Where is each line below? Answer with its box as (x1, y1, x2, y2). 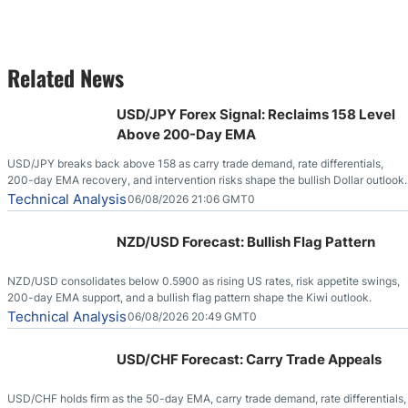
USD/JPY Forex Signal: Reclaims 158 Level (117, 105, 395, 123)
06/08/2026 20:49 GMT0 (127, 309, 257, 323)
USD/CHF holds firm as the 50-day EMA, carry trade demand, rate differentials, (7, 391, 406, 405)
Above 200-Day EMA (117, 125, 256, 143)
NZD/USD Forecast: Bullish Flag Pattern (117, 232, 375, 250)
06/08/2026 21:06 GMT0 (127, 191, 255, 206)
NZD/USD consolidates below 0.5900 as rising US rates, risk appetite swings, (7, 273, 400, 288)
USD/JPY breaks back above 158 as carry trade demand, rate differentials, (7, 156, 383, 170)
